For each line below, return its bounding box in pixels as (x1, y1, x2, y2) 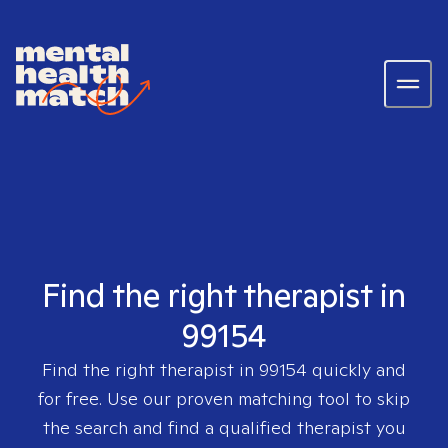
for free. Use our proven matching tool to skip (38, 387, 410, 410)
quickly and (307, 358, 406, 381)
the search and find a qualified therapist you (42, 416, 406, 439)
